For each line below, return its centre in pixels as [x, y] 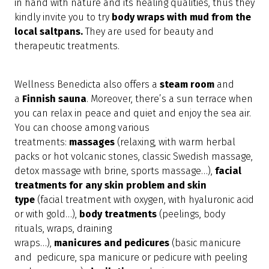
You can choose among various [82, 128]
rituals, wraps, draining [63, 229]
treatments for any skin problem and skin [110, 186]
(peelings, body [192, 214]
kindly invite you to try [63, 17]
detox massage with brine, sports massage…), [115, 171]
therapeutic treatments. [67, 46]
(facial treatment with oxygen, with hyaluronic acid [146, 200]
